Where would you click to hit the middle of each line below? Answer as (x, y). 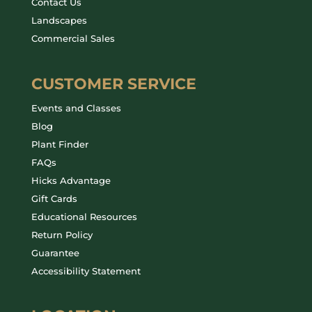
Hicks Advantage (71, 180)
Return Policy (62, 234)
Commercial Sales (73, 39)
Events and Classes (76, 108)
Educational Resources (84, 216)
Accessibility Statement (86, 271)
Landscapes (59, 21)
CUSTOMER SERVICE (114, 84)
